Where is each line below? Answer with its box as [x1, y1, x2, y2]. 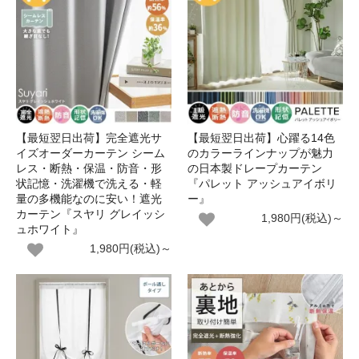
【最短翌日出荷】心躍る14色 [188, 131, 335, 144]
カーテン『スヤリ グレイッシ [16, 208, 165, 220]
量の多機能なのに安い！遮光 [16, 192, 162, 205]
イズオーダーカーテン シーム [16, 147, 165, 159]
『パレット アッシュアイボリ [188, 177, 337, 190]
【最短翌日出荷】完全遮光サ [16, 131, 162, 144]
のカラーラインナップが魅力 [188, 147, 333, 159]
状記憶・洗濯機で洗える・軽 [16, 177, 162, 190]
